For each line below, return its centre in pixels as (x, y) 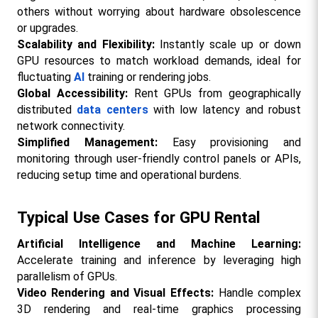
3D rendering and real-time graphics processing (159, 309)
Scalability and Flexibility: (86, 45)
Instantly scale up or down (228, 45)
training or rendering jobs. (147, 77)
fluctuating (45, 77)
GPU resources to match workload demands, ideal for (159, 61)
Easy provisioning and (237, 143)
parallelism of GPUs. (67, 276)
